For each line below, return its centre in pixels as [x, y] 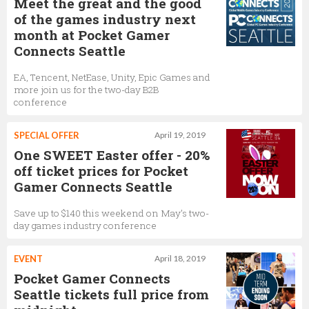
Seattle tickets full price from [111, 294]
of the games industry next [105, 19]
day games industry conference [85, 226]
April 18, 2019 [180, 258]
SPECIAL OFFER [47, 135]
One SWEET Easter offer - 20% [112, 155]
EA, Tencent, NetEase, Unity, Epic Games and [112, 77]
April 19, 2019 [180, 135]
